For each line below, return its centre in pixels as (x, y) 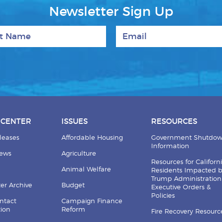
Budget (73, 185)
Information (170, 146)
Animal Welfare (86, 169)
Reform (74, 210)
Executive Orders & (181, 187)
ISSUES (75, 121)
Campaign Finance (92, 201)
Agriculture (79, 154)
